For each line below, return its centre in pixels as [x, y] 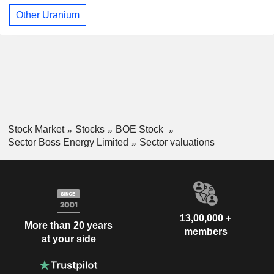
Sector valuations [177, 142]
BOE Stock [140, 130]
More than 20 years [68, 226]
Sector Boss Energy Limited [68, 142]
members [206, 231]
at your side [68, 239]
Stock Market [36, 130]
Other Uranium [48, 15]
